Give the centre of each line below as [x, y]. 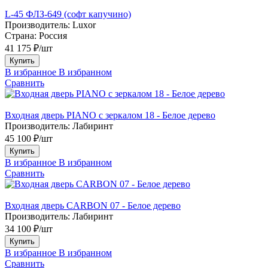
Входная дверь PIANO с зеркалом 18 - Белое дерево [110, 115]
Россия [53, 35]
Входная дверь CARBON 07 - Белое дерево [93, 205]
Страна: [21, 35]
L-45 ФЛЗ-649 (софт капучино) [68, 14]
